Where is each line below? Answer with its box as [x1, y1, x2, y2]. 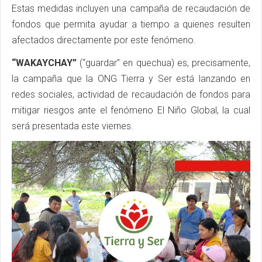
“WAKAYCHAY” [12, 57, 77, 68]
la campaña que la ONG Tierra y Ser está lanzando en [12, 73, 250, 84]
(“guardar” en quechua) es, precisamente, [77, 57, 250, 68]
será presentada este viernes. [12, 120, 133, 132]
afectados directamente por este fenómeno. [12, 34, 196, 46]
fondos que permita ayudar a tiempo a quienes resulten [12, 18, 250, 30]
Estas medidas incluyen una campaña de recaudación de [12, 2, 250, 14]
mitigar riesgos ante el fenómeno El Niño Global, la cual [12, 104, 250, 116]
